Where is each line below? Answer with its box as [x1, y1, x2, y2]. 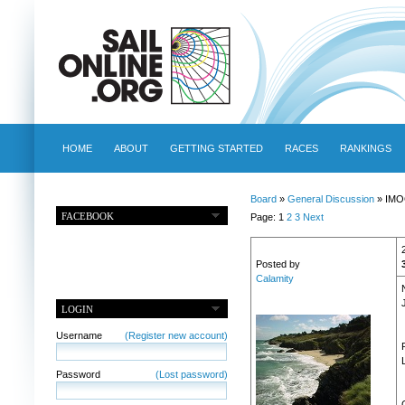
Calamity [255, 273, 294, 285]
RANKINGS [339, 143, 391, 154]
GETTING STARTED [169, 143, 263, 154]
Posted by [255, 259, 300, 270]
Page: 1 [250, 212, 287, 223]
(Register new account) [124, 329, 228, 341]
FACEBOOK [61, 210, 115, 221]
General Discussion [287, 193, 374, 204]
